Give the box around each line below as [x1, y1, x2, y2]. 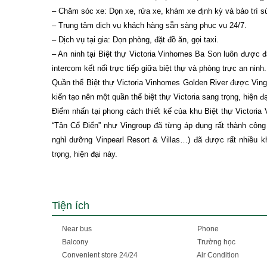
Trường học [195, 238, 235, 246]
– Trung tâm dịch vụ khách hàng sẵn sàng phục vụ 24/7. [52, 21, 247, 30]
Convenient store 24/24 [60, 251, 138, 259]
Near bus [60, 225, 92, 233]
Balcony [60, 238, 88, 246]
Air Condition [195, 251, 239, 259]
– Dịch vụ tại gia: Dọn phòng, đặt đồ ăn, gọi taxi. [52, 35, 219, 44]
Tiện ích [52, 200, 89, 212]
